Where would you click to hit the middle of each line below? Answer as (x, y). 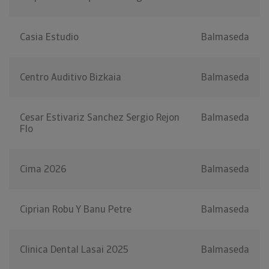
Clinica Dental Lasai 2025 (74, 250)
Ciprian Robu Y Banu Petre (76, 210)
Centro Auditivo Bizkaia (71, 77)
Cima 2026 (43, 169)
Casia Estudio (49, 37)
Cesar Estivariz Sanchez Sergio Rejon (100, 118)
